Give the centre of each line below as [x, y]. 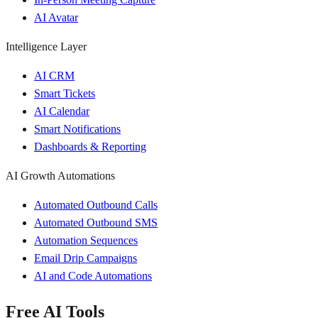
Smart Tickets [65, 93]
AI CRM [54, 75]
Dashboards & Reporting [90, 146]
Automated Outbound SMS [96, 222]
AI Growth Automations [60, 175]
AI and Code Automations [93, 275]
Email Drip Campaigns [86, 258]
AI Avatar [56, 17]
